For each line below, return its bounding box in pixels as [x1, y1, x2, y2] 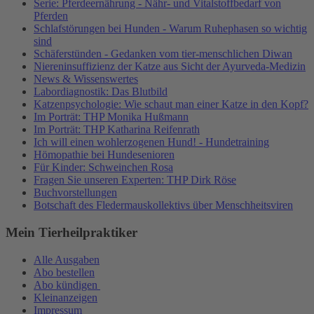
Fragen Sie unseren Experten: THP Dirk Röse [34, 174, 236, 186]
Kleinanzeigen [34, 291, 97, 303]
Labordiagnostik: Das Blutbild [34, 86, 168, 98]
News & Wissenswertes [34, 73, 138, 86]
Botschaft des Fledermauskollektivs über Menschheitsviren [34, 199, 293, 212]
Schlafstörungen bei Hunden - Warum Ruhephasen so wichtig [34, 22, 307, 35]
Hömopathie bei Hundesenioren [34, 149, 175, 161]
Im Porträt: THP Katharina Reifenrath [34, 123, 200, 136]
